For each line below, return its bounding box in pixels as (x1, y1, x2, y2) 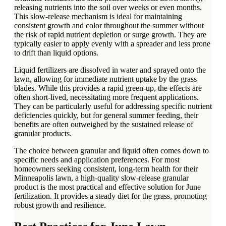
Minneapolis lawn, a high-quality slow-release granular (14, 174, 189, 183)
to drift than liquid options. (14, 48, 98, 58)
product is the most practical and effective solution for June (14, 183, 201, 192)
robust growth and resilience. (14, 201, 106, 210)
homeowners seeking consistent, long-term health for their (14, 164, 198, 174)
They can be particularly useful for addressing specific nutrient (14, 102, 212, 111)
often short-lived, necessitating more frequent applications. (14, 93, 199, 102)
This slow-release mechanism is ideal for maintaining (14, 12, 182, 21)
